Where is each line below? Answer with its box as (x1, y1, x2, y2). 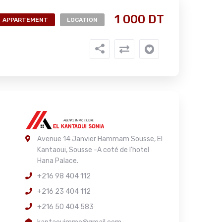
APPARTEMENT (2, 16, 48, 23)
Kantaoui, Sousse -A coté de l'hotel (37, 146, 149, 154)
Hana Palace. (37, 157, 78, 165)
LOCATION (67, 16, 98, 23)
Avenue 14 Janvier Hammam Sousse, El (37, 135, 163, 143)
